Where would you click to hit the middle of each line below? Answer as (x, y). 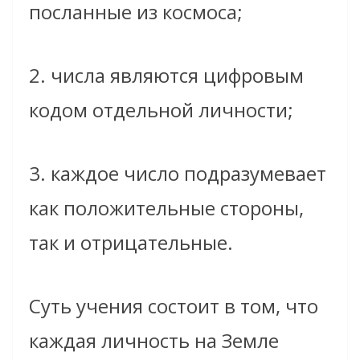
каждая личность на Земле (154, 341)
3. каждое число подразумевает (178, 174)
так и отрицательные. (131, 243)
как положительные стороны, (166, 208)
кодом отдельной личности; (161, 110)
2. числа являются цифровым (166, 76)
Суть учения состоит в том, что (174, 306)
